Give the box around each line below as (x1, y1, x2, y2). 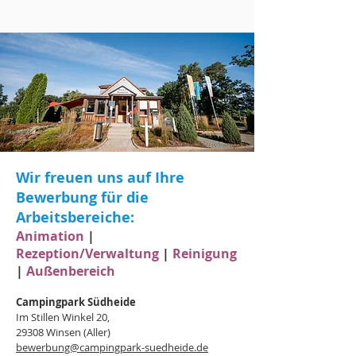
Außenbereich (23, 262, 115, 280)
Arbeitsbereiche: (16, 207, 134, 227)
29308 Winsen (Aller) (16, 325, 110, 339)
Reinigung (169, 245, 237, 262)
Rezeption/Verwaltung (16, 245, 162, 262)
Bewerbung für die (16, 188, 149, 207)
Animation (16, 227, 87, 245)
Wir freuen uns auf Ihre (16, 168, 184, 188)
